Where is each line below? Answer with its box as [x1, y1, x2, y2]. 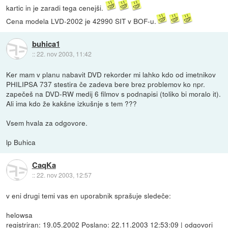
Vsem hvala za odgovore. [6, 117, 88, 128]
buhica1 [32, 38, 60, 49]
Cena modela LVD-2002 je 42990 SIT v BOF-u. [6, 15, 157, 26]
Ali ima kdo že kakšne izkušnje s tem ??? [6, 98, 137, 108]
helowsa [6, 209, 33, 220]
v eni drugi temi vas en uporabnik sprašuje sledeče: [6, 190, 172, 201]
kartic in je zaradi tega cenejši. [6, 2, 106, 13]
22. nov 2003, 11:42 [36, 49, 92, 58]
